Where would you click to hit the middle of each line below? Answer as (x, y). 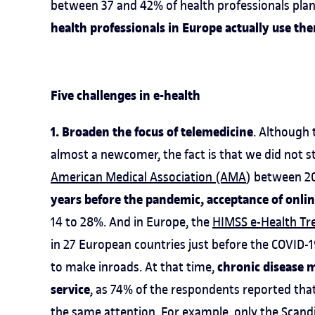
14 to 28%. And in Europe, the (131, 222)
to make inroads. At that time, (134, 267)
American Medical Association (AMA (148, 177)
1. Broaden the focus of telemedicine (152, 132)
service (70, 290)
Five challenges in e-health (126, 96)
